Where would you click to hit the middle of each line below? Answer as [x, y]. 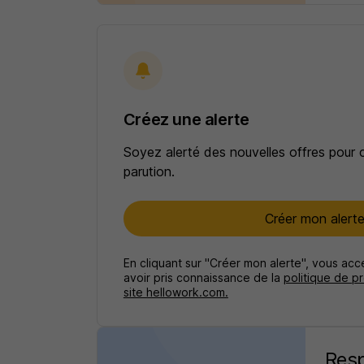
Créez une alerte [186, 119]
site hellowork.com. [175, 292]
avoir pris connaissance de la [203, 277]
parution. [149, 171]
